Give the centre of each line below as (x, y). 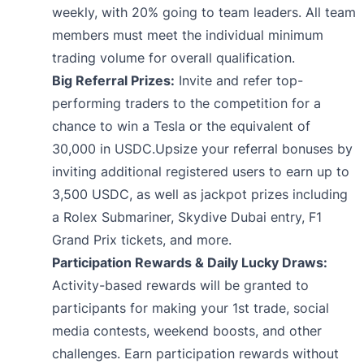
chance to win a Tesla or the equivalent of (181, 126)
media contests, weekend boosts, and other (187, 330)
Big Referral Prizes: (113, 80)
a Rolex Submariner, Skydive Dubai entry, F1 (187, 217)
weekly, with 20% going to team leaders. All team (204, 12)
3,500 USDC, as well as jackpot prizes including (200, 194)
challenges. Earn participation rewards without (195, 353)
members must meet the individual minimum (188, 35)
